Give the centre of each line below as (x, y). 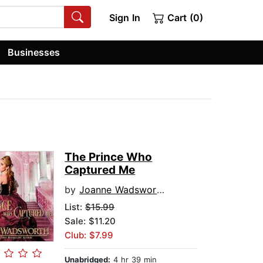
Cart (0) (184, 18)
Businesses (34, 52)
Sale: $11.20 (90, 221)
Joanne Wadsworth (118, 190)
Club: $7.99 (89, 235)
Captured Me (100, 170)
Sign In (124, 18)
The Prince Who (109, 157)
